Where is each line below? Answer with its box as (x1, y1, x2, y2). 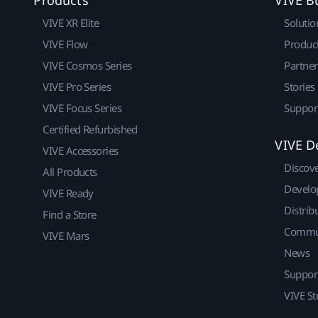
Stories (284, 79, 315, 94)
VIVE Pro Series (43, 79, 111, 94)
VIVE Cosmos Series (43, 57, 132, 72)
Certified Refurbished (43, 121, 138, 136)
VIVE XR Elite (43, 15, 99, 30)
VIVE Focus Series (43, 100, 122, 115)
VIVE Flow (43, 36, 88, 51)
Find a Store (43, 207, 97, 221)
